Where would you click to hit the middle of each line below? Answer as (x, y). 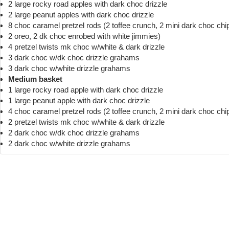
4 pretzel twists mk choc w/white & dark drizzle (86, 47)
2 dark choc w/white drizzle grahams (69, 143)
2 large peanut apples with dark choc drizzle (81, 14)
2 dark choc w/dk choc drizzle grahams (74, 132)
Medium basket (35, 79)
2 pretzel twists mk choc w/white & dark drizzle (86, 122)
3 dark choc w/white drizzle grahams (69, 68)
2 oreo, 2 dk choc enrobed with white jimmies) (84, 36)
